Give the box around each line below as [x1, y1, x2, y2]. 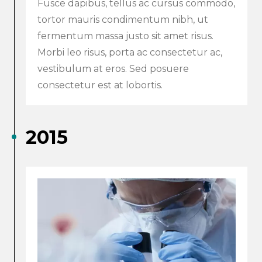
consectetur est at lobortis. [37, 80, 163, 91]
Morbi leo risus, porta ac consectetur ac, [37, 47, 222, 58]
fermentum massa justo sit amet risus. [37, 30, 213, 42]
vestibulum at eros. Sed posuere [37, 63, 189, 75]
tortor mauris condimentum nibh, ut [37, 14, 208, 26]
